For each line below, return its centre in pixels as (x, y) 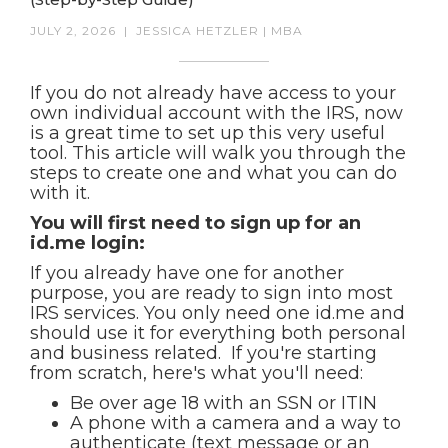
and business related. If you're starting (203, 353)
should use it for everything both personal (218, 333)
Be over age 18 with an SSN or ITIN (223, 403)
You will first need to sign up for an (195, 223)
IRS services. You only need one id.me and (217, 313)
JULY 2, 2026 (73, 30)
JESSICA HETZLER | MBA (219, 30)
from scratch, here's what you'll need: (196, 373)
